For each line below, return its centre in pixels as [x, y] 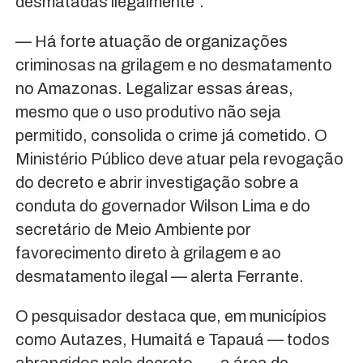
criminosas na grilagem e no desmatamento [173, 64]
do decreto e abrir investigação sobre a [157, 182]
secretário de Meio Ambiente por [133, 229]
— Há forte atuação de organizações [151, 41]
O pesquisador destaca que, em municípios [171, 316]
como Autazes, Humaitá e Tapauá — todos [172, 339]
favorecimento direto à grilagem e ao [148, 252]
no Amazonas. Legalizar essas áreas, [154, 88]
